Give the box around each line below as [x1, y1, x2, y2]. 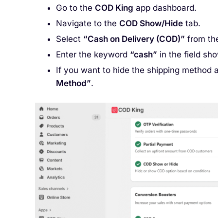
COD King [94, 2, 133, 13]
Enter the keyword [55, 50, 130, 60]
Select [55, 34, 83, 44]
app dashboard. [133, 2, 197, 13]
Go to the [55, 2, 95, 13]
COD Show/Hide [119, 18, 183, 28]
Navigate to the [55, 18, 119, 28]
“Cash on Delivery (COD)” [83, 34, 185, 44]
